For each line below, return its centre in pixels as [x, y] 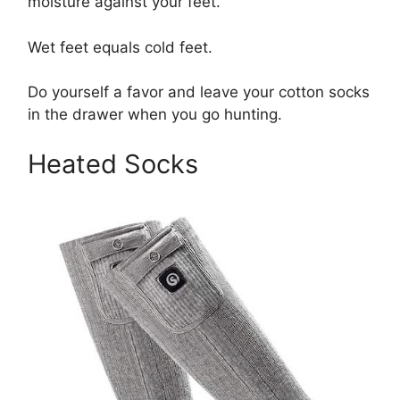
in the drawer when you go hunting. [155, 115]
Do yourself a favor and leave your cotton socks [199, 92]
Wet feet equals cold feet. [120, 47]
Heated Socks [117, 163]
